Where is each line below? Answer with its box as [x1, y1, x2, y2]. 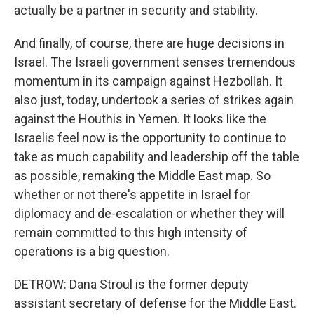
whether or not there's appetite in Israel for [14, 187, 250, 202]
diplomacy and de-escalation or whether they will [14, 206, 285, 221]
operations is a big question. [14, 244, 170, 259]
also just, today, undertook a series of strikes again [14, 93, 294, 107]
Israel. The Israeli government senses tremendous [14, 55, 296, 69]
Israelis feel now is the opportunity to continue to [14, 130, 286, 145]
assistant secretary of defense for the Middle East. [14, 296, 296, 310]
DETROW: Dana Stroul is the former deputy [14, 277, 249, 292]
